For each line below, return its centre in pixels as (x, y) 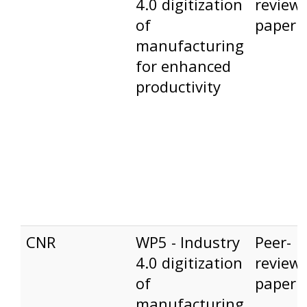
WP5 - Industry (187, 242)
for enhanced (183, 66)
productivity (178, 87)
